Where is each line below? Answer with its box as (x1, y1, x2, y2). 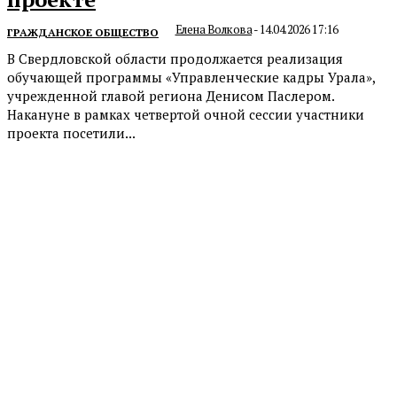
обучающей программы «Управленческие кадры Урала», (7, 67, 376, 86)
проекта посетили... (7, 123, 136, 142)
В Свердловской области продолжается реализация (7, 49, 343, 67)
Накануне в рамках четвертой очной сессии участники (7, 105, 364, 123)
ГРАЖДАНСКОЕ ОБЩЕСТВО (7, 25, 159, 39)
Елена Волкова (175, 20, 252, 37)
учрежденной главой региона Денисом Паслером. (7, 86, 335, 105)
